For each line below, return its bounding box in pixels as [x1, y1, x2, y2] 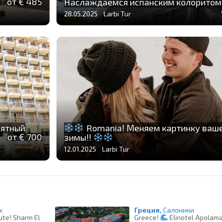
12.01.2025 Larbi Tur [63, 145, 129, 154]
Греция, [134, 206, 162, 215]
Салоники [163, 206, 195, 215]
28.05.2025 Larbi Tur [63, 9, 131, 18]
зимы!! [63, 132, 93, 143]
